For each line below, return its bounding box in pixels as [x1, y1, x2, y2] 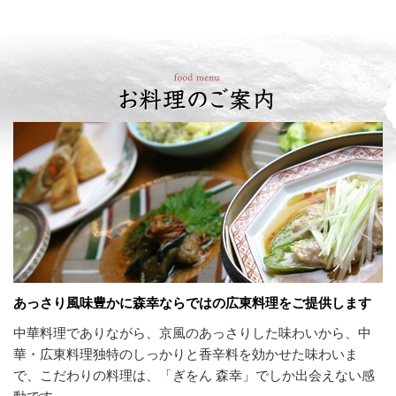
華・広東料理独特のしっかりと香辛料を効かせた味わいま [13, 346, 358, 362]
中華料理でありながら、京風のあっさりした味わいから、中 [13, 324, 371, 340]
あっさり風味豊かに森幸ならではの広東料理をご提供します [13, 295, 371, 310]
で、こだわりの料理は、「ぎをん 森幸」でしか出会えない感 [13, 367, 375, 383]
